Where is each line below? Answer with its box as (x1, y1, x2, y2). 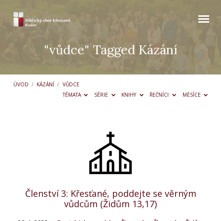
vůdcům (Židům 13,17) (64, 197, 157, 210)
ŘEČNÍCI (149, 91, 171, 99)
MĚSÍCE (182, 91, 202, 99)
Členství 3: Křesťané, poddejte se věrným (25, 187, 196, 199)
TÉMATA (62, 91, 82, 99)
